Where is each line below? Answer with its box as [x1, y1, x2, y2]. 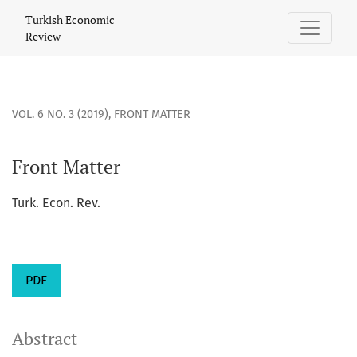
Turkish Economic [25, 12, 115, 27]
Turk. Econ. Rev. [12, 195, 100, 211]
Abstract [12, 328, 77, 351]
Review [25, 29, 61, 44]
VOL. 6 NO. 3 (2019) [12, 108, 108, 122]
